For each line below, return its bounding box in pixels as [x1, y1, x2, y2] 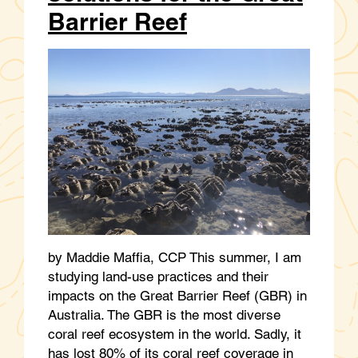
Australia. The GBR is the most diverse [48, 306, 280, 323]
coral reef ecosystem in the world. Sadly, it [48, 325, 301, 342]
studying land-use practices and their [48, 268, 268, 284]
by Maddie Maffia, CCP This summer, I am [48, 249, 301, 265]
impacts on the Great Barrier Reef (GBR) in [48, 287, 307, 304]
